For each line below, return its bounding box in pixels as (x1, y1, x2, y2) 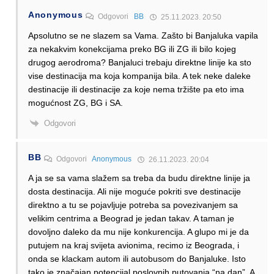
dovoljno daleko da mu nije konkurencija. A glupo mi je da (28, 227, 249, 237)
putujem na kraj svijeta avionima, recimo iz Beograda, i (28, 240, 239, 251)
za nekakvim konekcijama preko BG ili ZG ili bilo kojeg (28, 43, 236, 54)
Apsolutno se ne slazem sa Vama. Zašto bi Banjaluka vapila (28, 30, 258, 40)
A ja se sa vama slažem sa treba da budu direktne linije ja (28, 173, 250, 183)
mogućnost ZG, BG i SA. (28, 97, 123, 108)
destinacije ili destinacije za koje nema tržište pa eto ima (28, 84, 244, 94)
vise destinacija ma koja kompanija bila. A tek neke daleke (28, 70, 251, 81)
